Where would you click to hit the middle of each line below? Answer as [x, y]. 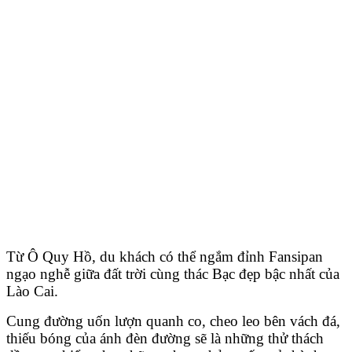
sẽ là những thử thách [257, 339]
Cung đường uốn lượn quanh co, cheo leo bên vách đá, [173, 321]
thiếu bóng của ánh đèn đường [99, 339]
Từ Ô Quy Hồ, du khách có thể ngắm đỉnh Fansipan [165, 257]
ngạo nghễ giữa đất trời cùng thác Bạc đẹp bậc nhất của [173, 274]
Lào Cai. [32, 291]
